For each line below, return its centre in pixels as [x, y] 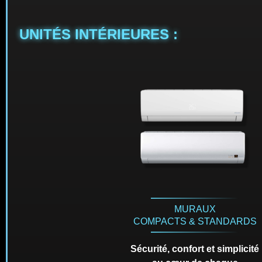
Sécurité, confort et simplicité [195, 249]
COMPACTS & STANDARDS [195, 222]
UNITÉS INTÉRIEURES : [99, 35]
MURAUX [195, 209]
